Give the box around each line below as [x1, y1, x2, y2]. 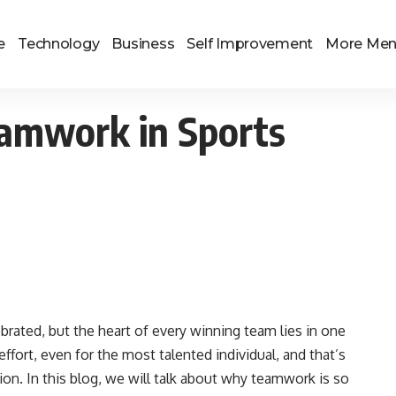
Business [111, 35, 175, 52]
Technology [18, 35, 100, 52]
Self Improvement [187, 35, 314, 52]
